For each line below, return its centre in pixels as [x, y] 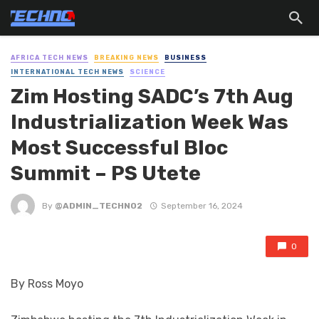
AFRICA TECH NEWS [49, 58]
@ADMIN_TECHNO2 [99, 205]
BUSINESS [185, 58]
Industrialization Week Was [150, 122]
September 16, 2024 [202, 205]
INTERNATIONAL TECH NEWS [67, 72]
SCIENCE [147, 72]
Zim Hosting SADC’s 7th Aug [152, 96]
